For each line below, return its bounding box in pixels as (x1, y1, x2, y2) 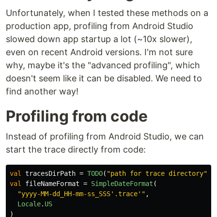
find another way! (6, 86, 78, 97)
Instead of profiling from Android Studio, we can (6, 131, 204, 142)
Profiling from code (6, 107, 148, 126)
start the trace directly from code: (6, 144, 146, 155)
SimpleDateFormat (91, 180, 153, 188)
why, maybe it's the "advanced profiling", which (6, 60, 200, 71)
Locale (17, 200, 41, 208)
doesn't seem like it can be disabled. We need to (6, 73, 202, 84)
